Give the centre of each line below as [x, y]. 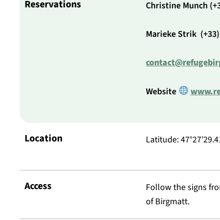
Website [162, 91]
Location [43, 138]
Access [38, 186]
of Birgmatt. [168, 202]
